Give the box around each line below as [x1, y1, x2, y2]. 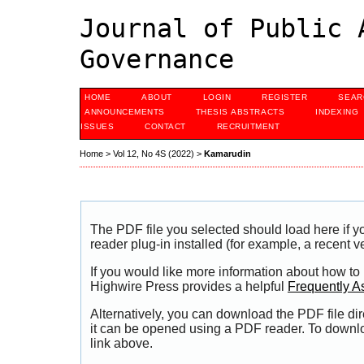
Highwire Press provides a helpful [90, 279, 288, 294]
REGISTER [262, 93, 308, 102]
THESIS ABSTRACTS [195, 107, 285, 116]
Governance [80, 44, 234, 75]
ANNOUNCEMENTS [84, 107, 165, 116]
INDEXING [315, 107, 359, 116]
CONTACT [145, 122, 186, 131]
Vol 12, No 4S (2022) [113, 149, 194, 159]
